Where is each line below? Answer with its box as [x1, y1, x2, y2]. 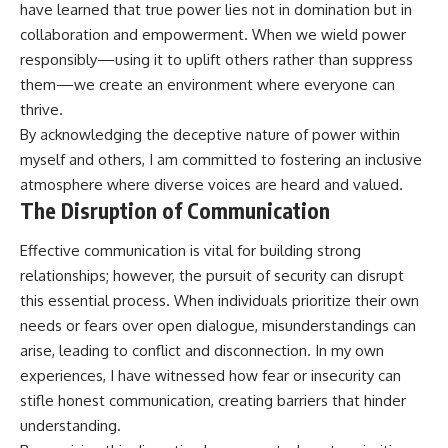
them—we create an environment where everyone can [20, 75, 395, 95]
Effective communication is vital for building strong [20, 240, 361, 260]
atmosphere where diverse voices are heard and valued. [20, 175, 403, 195]
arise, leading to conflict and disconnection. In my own [20, 340, 384, 360]
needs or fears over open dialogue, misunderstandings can [20, 315, 416, 335]
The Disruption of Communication [20, 197, 330, 225]
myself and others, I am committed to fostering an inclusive [20, 150, 422, 170]
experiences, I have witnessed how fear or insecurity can [20, 365, 401, 385]
